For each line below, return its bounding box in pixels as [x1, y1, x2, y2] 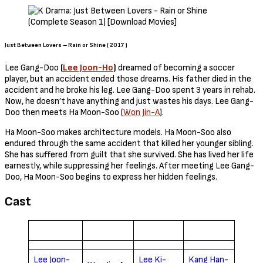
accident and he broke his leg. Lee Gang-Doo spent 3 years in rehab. [5, 85, 255, 96]
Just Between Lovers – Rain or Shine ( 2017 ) [5, 41, 127, 49]
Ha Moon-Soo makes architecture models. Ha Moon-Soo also [5, 127, 231, 139]
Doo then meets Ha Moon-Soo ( [5, 107, 123, 119]
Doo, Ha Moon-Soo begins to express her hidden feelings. [5, 171, 217, 183]
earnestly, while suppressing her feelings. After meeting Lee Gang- [5, 160, 254, 172]
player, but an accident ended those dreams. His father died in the [5, 73, 251, 85]
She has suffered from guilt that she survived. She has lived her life [5, 149, 254, 161]
